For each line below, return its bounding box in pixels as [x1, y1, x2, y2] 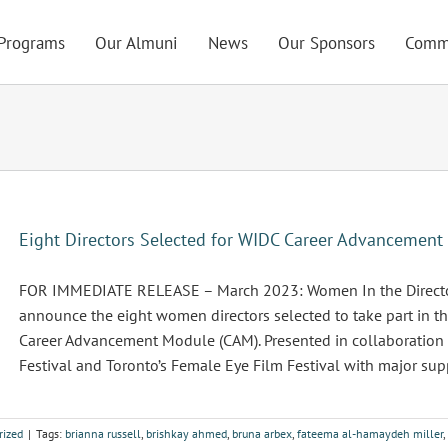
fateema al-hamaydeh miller [297, 426, 443, 441]
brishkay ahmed [146, 426, 227, 441]
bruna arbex [232, 426, 292, 441]
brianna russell [65, 426, 141, 441]
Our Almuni [95, 32, 179, 54]
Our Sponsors [278, 32, 376, 54]
